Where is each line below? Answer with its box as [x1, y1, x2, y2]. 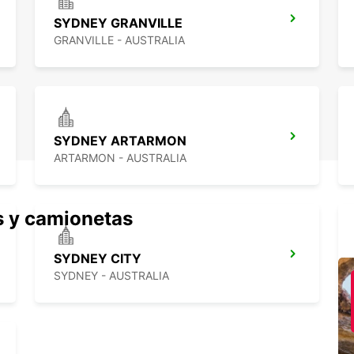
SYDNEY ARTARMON [54, 133, 186, 149]
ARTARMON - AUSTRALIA [54, 151, 186, 165]
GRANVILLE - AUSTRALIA [54, 33, 185, 47]
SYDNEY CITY [54, 250, 141, 267]
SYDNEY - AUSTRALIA [54, 269, 169, 283]
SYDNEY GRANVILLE [54, 15, 183, 32]
